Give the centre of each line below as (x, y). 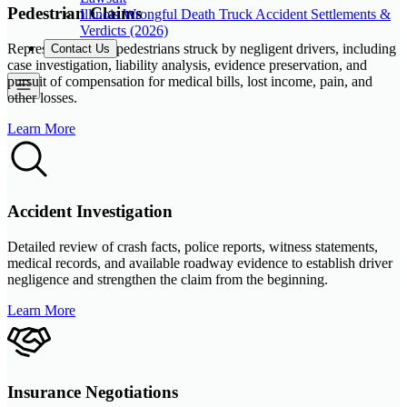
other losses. (42, 98)
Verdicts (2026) (124, 30)
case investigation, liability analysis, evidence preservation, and (187, 65)
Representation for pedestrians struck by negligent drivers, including (202, 49)
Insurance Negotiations (93, 392)
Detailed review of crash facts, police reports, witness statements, (193, 246)
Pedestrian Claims (74, 14)
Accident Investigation (90, 211)
